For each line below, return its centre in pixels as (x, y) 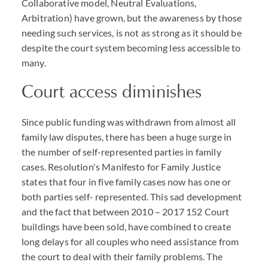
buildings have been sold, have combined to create (126, 226)
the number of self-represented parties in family (121, 152)
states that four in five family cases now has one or (127, 182)
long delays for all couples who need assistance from (130, 241)
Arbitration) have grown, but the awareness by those (132, 18)
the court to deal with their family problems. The (122, 256)
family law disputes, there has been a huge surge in (127, 137)
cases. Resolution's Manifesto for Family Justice (121, 167)
